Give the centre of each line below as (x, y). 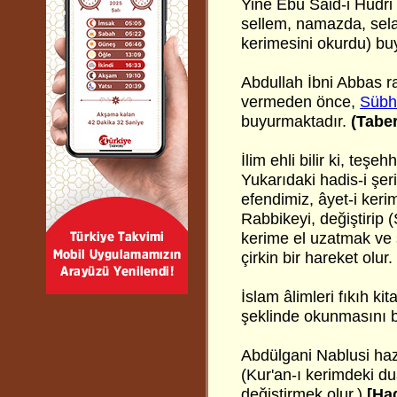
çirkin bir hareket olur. (317, 258)
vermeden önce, (300, 102)
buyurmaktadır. (296, 121)
